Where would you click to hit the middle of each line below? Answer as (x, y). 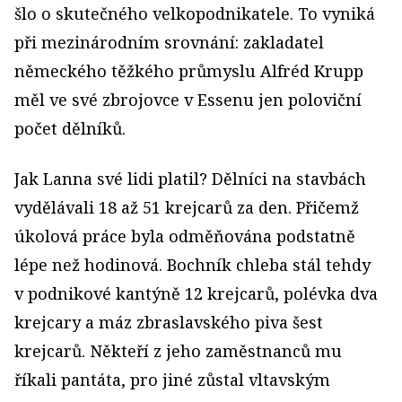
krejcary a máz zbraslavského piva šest (169, 322)
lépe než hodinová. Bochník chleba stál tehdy (192, 264)
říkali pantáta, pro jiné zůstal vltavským (172, 379)
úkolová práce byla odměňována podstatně (185, 236)
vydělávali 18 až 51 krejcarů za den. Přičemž (187, 207)
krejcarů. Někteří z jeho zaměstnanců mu (178, 350)
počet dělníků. (70, 128)
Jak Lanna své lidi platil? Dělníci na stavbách (190, 178)
